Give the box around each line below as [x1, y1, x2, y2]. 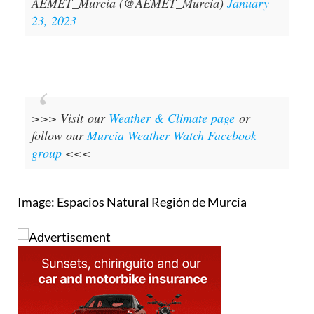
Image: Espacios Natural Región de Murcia [18, 193, 247, 210]
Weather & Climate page [109, 109, 235, 126]
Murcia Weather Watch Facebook [87, 126, 257, 144]
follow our [32, 126, 87, 144]
